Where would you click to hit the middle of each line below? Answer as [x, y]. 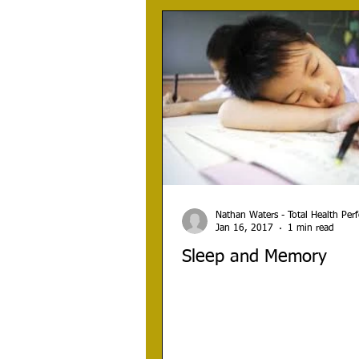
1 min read [311, 229]
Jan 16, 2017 [244, 229]
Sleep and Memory [254, 257]
